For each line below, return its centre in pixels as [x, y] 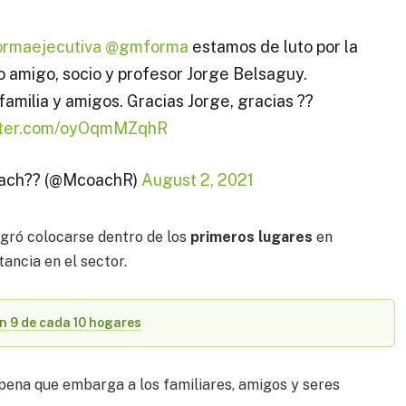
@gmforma [147, 46]
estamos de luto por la [273, 46]
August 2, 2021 [197, 180]
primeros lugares [252, 237]
